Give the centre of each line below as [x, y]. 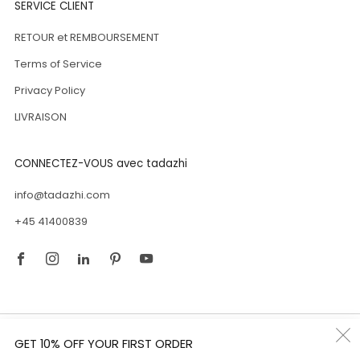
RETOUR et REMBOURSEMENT [87, 38]
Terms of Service [58, 64]
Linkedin [124, 243]
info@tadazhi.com [62, 195]
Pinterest [158, 243]
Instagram [101, 243]
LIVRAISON [41, 117]
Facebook [68, 243]
